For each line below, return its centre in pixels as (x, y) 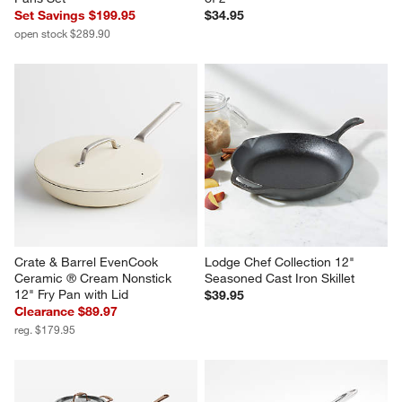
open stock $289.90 (63, 33)
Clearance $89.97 (66, 311)
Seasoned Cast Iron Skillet (280, 278)
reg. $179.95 (45, 329)
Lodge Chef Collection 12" (281, 262)
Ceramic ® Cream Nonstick (95, 278)
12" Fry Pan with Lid (72, 294)
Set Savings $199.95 (75, 15)
